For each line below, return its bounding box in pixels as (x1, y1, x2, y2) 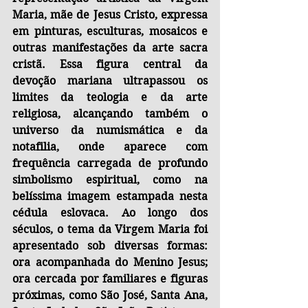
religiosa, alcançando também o (12, 107, 208, 121)
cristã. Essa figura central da (12, 58, 208, 71)
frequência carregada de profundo (12, 157, 208, 170)
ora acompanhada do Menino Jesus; (12, 256, 208, 269)
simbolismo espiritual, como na (12, 173, 208, 187)
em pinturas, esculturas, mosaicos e (12, 25, 208, 38)
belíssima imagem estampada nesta (12, 190, 208, 203)
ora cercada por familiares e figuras (12, 272, 208, 286)
